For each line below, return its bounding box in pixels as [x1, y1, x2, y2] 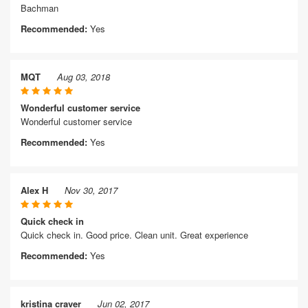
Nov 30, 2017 [65, 184, 118, 197]
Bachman [21, 1, 58, 14]
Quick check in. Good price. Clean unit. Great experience [21, 228, 248, 241]
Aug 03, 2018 [57, 70, 110, 83]
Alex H [21, 184, 48, 197]
